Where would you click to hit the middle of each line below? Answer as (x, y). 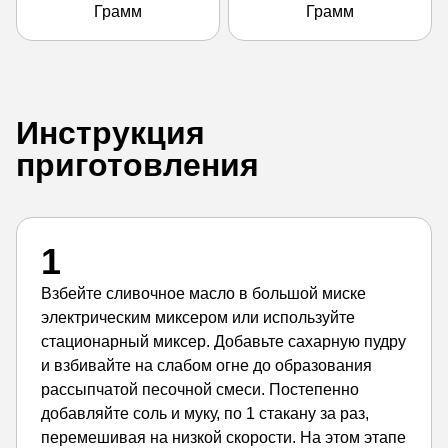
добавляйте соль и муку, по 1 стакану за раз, (205, 413)
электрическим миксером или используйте (198, 317)
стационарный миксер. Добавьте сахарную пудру (223, 341)
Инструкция (110, 133)
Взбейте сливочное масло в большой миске (203, 293)
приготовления (137, 165)
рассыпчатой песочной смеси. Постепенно (200, 389)
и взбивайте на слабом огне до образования (206, 365)
